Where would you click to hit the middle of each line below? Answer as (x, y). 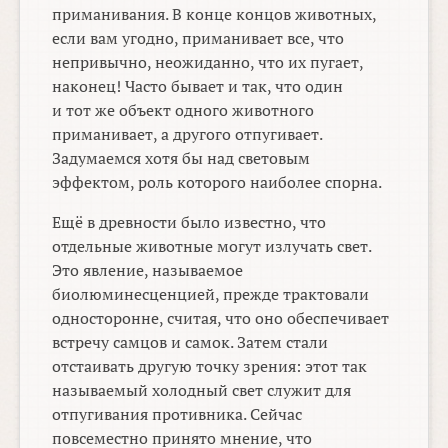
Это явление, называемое (148, 270)
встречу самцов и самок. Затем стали (190, 342)
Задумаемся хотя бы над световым (181, 158)
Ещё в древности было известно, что (189, 222)
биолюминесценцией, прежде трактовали (211, 294)
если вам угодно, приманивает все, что (198, 38)
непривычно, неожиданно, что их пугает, (208, 62)
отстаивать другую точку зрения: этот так (210, 366)
